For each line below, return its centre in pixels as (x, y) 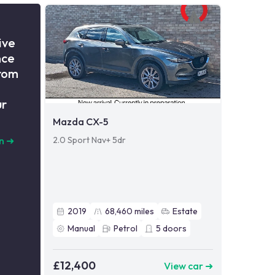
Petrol (125, 229)
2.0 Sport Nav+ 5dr (89, 140)
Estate (185, 211)
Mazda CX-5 (80, 122)
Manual (81, 229)
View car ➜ (188, 265)
